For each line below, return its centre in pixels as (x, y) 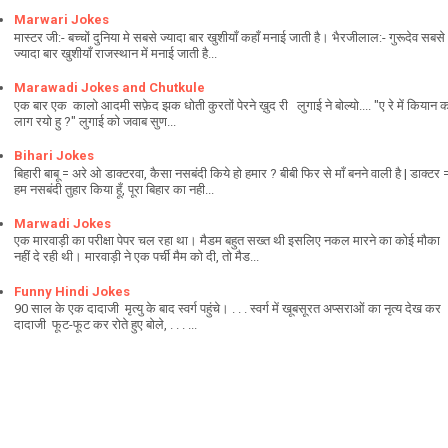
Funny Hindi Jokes (72, 291)
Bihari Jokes (54, 156)
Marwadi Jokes (62, 223)
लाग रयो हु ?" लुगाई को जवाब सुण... (95, 121)
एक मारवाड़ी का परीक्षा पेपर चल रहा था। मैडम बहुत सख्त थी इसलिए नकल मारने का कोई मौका (227, 241)
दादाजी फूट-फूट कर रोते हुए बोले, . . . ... (105, 325)
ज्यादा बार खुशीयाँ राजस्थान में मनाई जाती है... (115, 54)
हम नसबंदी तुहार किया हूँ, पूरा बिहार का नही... (114, 189)
